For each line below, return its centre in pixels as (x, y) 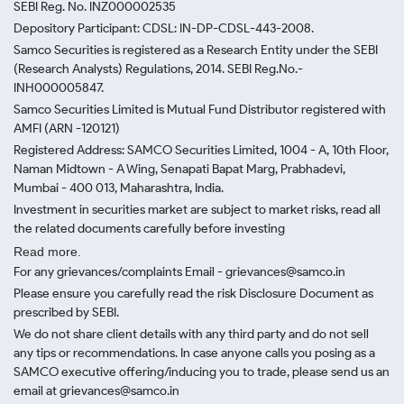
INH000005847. (59, 88)
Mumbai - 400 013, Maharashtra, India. (119, 188)
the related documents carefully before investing (149, 229)
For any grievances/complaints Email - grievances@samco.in (179, 272)
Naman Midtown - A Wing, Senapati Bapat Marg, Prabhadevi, (179, 169)
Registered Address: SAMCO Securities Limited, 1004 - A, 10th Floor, (201, 150)
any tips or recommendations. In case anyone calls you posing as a (194, 353)
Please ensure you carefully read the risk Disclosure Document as (193, 294)
